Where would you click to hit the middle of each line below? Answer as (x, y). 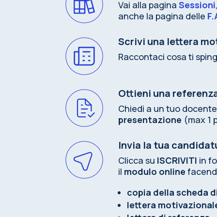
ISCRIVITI (177, 160)
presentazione (150, 119)
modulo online (155, 171)
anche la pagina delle (163, 16)
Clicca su (138, 160)
